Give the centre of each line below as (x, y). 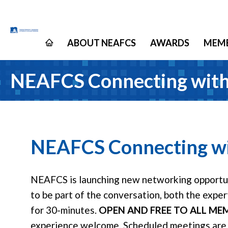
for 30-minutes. (65, 210)
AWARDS (170, 43)
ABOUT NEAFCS (102, 43)
